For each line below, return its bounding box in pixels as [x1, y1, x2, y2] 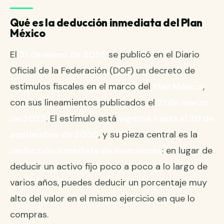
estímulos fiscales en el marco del [10, 80, 153, 92]
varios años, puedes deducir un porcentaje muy [10, 176, 207, 188]
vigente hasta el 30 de [119, 112, 214, 124]
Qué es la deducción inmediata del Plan [10, 15, 203, 29]
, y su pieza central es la [98, 128, 197, 140]
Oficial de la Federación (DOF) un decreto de [10, 64, 195, 76]
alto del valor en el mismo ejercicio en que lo [10, 192, 195, 204]
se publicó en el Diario [106, 48, 199, 60]
